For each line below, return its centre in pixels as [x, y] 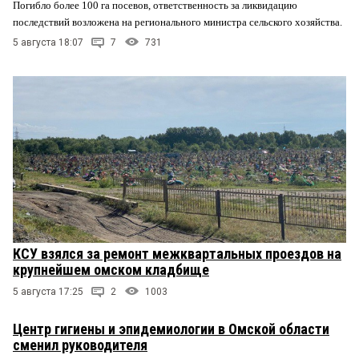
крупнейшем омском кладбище [111, 270]
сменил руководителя [80, 345]
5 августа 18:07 [48, 43]
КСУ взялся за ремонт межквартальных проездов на [177, 254]
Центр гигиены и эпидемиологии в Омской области [171, 329]
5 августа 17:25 [48, 292]
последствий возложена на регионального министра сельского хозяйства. [179, 22]
